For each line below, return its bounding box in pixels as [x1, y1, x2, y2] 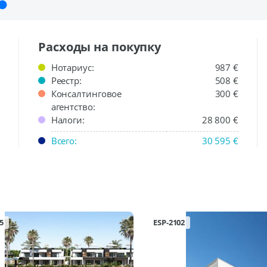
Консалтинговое [51, 88, 122, 100]
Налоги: [51, 114, 85, 126]
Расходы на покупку [38, 39, 162, 55]
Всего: [51, 135, 77, 147]
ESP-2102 [153, 217, 185, 228]
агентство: [51, 101, 95, 113]
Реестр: [51, 74, 82, 86]
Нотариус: [51, 61, 94, 73]
